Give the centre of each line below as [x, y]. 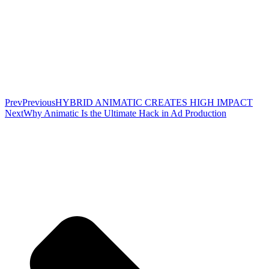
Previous [39, 103]
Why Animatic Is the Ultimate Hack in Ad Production [125, 113]
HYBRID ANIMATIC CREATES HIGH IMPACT [154, 103]
